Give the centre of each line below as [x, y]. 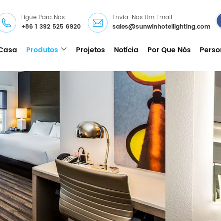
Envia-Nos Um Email [142, 18]
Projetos [91, 50]
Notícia [126, 50]
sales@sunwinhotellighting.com [162, 27]
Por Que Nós [169, 50]
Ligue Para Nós [43, 18]
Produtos [42, 50]
